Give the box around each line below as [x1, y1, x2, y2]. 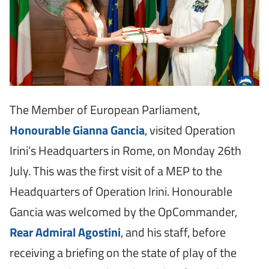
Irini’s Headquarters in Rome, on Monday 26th [10, 141, 241, 160]
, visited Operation [145, 120, 235, 139]
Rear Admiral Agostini [10, 222, 121, 241]
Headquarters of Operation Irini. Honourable [10, 181, 232, 201]
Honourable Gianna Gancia [10, 120, 145, 139]
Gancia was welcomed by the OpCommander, [10, 202, 237, 221]
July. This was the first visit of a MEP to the [10, 161, 222, 180]
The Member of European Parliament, [10, 100, 200, 119]
